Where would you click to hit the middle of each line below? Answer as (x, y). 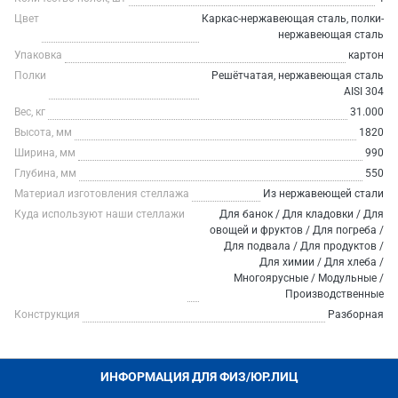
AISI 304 (364, 92)
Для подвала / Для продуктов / (304, 246)
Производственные (334, 294)
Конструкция (47, 314)
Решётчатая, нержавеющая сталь (298, 76)
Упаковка (38, 55)
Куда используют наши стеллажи (99, 214)
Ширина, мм (45, 153)
